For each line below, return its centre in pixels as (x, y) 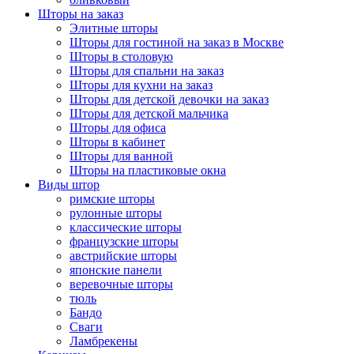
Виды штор (69, 184)
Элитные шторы (114, 28)
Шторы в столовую (121, 56)
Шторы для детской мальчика (149, 113)
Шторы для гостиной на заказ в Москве (177, 42)
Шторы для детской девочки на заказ (169, 99)
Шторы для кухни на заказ (141, 85)
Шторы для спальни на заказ (147, 70)
